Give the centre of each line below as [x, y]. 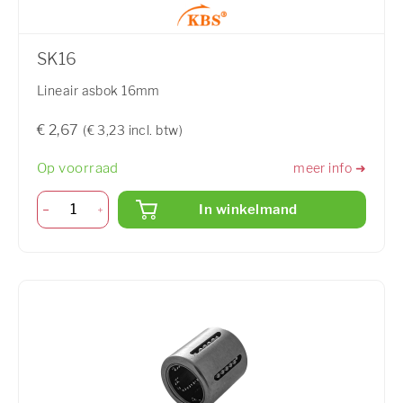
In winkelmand [248, 210]
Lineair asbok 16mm [99, 90]
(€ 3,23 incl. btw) [133, 130]
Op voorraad [78, 168]
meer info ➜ [330, 168]
